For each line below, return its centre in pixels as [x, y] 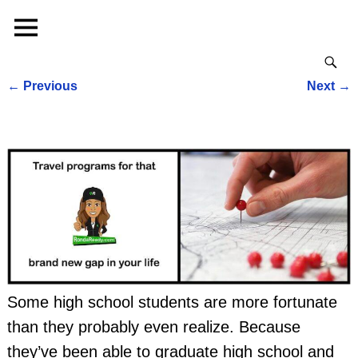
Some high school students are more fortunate [172, 302]
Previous [48, 86]
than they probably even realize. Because [153, 326]
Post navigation [79, 104]
